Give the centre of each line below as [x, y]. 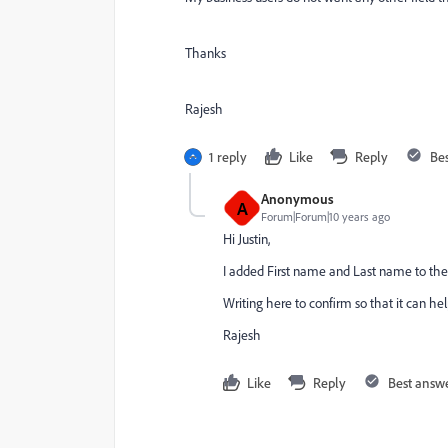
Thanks [205, 53]
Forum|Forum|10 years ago [325, 216]
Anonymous [297, 198]
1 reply [228, 156]
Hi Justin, [246, 239]
